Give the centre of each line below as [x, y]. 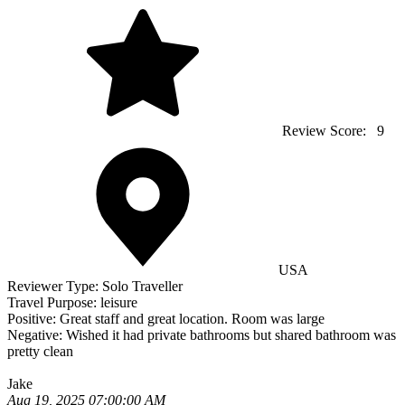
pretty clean [40, 352]
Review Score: [326, 131]
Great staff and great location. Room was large [192, 319]
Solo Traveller [142, 287]
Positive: [33, 319]
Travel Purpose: [54, 303]
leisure [119, 303]
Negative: [37, 335]
